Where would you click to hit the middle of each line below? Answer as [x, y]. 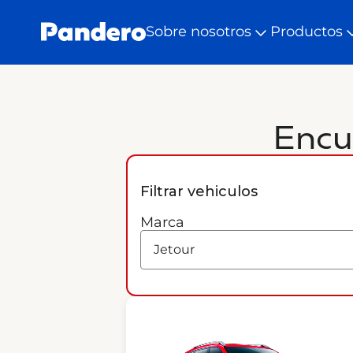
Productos [307, 32]
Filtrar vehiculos [199, 191]
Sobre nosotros [199, 32]
